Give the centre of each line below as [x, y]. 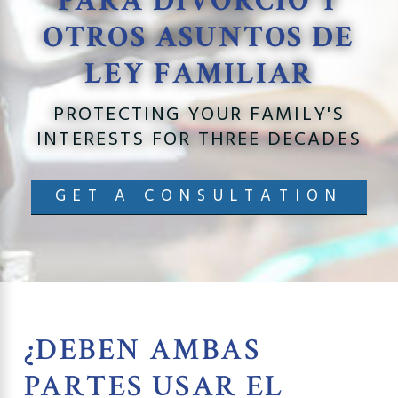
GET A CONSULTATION [199, 196]
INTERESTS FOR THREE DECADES [199, 139]
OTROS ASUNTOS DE [199, 37]
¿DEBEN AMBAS [142, 349]
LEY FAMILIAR [199, 74]
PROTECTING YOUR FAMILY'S [199, 115]
